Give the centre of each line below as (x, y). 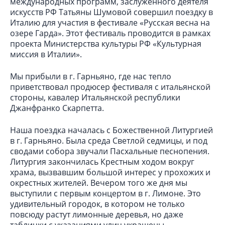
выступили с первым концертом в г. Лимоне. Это (105, 193)
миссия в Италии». (46, 54)
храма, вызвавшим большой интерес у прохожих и (110, 172)
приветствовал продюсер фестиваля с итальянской (110, 87)
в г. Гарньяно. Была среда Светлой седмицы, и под (109, 140)
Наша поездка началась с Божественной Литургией (111, 130)
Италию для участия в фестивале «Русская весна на (110, 22)
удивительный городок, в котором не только (97, 204)
